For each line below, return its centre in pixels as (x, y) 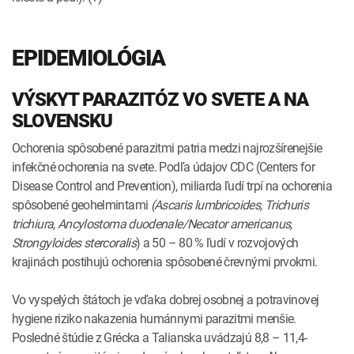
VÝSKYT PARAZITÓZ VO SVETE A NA (160, 99)
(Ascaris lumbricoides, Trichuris (230, 204)
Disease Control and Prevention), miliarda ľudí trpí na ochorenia (172, 185)
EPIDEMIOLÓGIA (88, 58)
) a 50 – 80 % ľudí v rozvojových (217, 242)
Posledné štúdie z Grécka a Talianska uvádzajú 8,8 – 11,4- (160, 337)
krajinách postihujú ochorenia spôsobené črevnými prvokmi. (165, 261)
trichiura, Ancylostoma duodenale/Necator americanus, (152, 223)
